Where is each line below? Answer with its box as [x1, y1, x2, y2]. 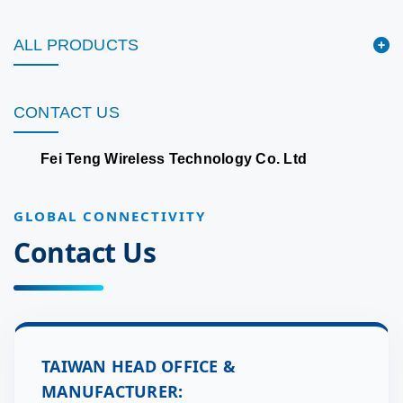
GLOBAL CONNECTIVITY [13, 207, 206, 226]
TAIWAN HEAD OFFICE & [41, 355, 236, 378]
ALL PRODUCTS [13, 36, 139, 55]
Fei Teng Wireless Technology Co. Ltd [40, 151, 307, 167]
